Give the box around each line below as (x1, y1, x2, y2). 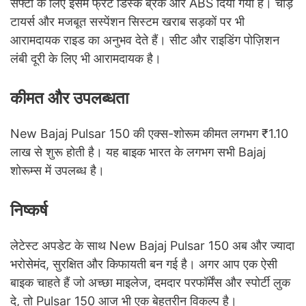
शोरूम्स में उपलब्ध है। (10, 163, 105, 178)
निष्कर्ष (10, 199, 48, 220)
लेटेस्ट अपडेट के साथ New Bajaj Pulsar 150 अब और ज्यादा (10, 238, 294, 253)
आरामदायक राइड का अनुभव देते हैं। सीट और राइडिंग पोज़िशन (10, 32, 279, 47)
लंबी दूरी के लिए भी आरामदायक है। (10, 51, 161, 66)
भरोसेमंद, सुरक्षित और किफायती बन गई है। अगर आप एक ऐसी (10, 256, 277, 271)
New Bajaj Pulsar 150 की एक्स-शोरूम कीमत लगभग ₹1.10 (10, 126, 288, 141)
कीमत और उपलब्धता (10, 87, 128, 108)
